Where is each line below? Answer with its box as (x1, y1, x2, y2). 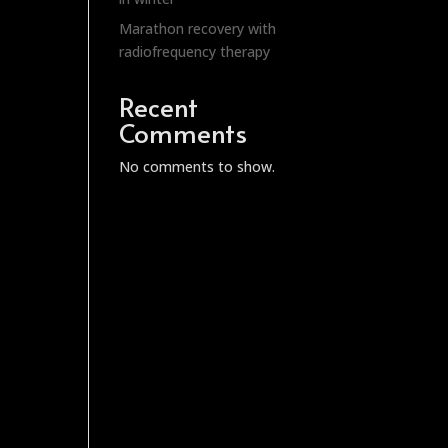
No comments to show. (119, 157, 276, 176)
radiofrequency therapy (119, 42, 271, 61)
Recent (119, 88, 199, 124)
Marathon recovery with (119, 19, 277, 38)
